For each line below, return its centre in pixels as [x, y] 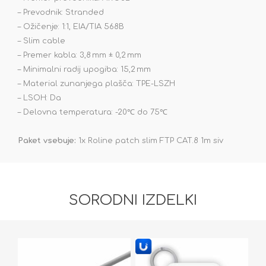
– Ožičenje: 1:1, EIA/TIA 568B [71, 27]
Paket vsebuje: [48, 141]
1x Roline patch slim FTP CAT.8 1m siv [151, 141]
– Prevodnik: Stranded [61, 13]
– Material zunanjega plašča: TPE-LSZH [96, 84]
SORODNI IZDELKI [133, 201]
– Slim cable [42, 41]
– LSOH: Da [39, 98]
